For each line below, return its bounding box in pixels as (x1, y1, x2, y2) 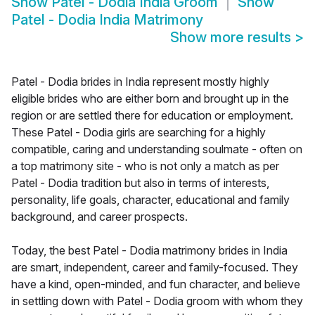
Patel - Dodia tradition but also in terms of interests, (11, 176, 269, 191)
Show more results (170, 29, 295, 46)
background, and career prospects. (11, 210, 188, 224)
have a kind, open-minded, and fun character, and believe (11, 277, 300, 292)
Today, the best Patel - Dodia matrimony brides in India (11, 243, 288, 258)
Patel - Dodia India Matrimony (11, 11, 203, 29)
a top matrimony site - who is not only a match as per (11, 159, 279, 174)
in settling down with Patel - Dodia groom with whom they (11, 294, 303, 309)
